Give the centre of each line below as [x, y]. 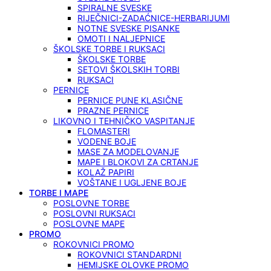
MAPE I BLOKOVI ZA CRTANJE [138, 162]
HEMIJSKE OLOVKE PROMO [133, 265]
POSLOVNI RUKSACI [94, 213]
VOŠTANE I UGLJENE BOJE [132, 182]
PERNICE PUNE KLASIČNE [130, 100]
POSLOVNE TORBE [91, 203]
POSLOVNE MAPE [89, 224]
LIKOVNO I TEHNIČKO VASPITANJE [124, 121]
